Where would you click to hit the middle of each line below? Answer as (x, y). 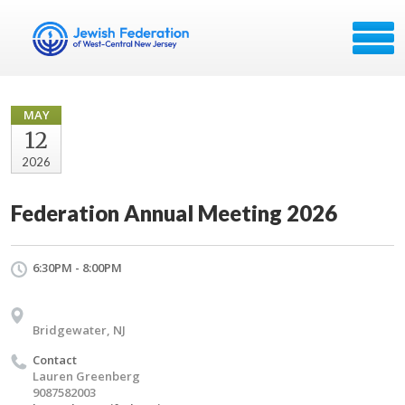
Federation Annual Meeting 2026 (174, 213)
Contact (55, 360)
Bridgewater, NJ (79, 330)
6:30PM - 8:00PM (77, 268)
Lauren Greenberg (86, 376)
